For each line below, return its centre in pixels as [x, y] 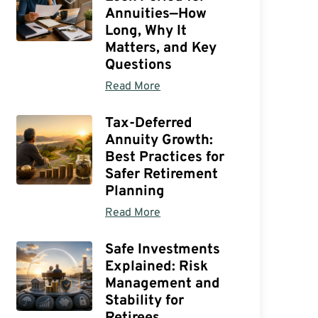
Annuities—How [156, 14]
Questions [139, 65]
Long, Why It [146, 31]
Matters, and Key [161, 48]
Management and [163, 284]
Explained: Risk [157, 267]
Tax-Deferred [149, 123]
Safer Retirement [162, 174]
